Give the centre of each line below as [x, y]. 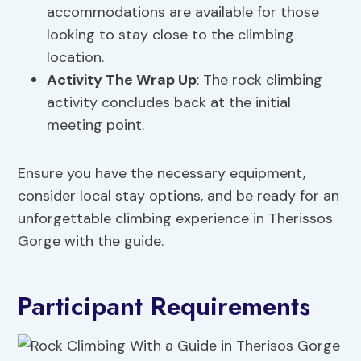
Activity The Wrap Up [122, 80]
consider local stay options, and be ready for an [179, 196]
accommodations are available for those [183, 12]
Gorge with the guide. [91, 241]
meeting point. [96, 125]
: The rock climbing [260, 80]
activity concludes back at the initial [169, 103]
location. [76, 58]
